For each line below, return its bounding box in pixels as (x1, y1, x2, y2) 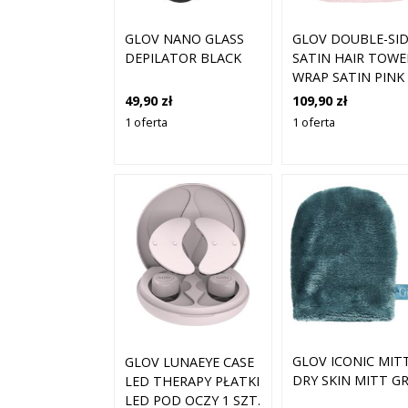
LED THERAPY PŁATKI (125, 372, 260, 391)
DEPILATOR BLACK (125, 49, 241, 67)
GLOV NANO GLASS (125, 30, 244, 48)
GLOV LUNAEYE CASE (125, 353, 254, 372)
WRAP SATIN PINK (292, 68, 404, 87)
